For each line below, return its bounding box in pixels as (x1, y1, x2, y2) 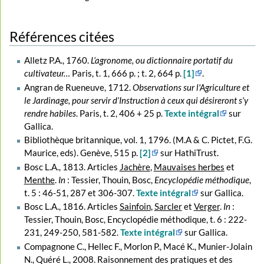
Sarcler (154, 201, 182, 212)
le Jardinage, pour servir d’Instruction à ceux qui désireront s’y (24, 94, 248, 105)
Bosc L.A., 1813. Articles (24, 161, 120, 172)
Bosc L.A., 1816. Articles (24, 201, 120, 212)
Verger (193, 201, 220, 212)
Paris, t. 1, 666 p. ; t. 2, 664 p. (70, 68, 183, 79)
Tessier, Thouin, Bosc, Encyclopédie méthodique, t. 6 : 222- (24, 214, 247, 225)
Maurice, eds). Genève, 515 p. (24, 147, 140, 159)
